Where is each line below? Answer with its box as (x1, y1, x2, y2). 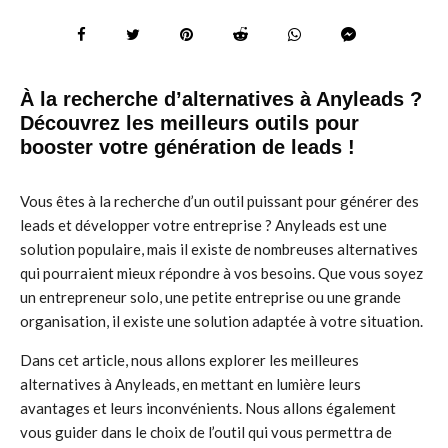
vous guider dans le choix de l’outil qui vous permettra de (20, 423, 392, 441)
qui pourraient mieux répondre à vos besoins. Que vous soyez (20, 264, 423, 282)
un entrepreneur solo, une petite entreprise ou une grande (20, 288, 401, 306)
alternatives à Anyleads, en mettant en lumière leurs (20, 375, 361, 393)
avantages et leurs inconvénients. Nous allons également (20, 399, 396, 417)
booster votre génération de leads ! (20, 136, 355, 158)
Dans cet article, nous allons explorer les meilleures (20, 351, 359, 369)
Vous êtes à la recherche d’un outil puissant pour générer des (20, 192, 419, 210)
